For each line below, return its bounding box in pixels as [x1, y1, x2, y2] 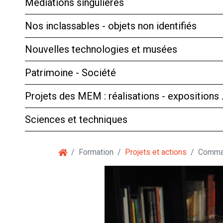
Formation [79, 147, 113, 157]
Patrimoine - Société [25, 66, 116, 79]
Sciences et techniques [25, 113, 127, 125]
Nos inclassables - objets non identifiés [25, 19, 197, 32]
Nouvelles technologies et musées [25, 43, 177, 55]
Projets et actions [125, 147, 187, 157]
